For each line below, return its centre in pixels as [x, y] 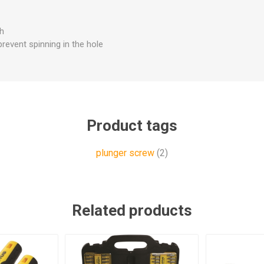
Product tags [132, 126]
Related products [132, 211]
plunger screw [125, 153]
